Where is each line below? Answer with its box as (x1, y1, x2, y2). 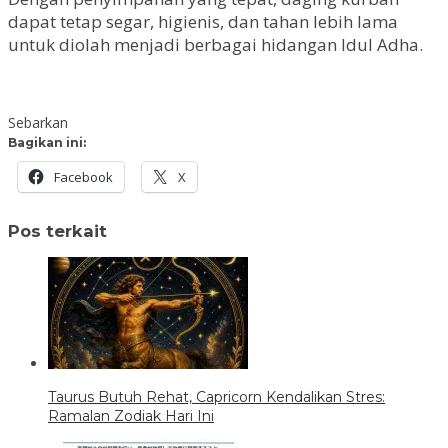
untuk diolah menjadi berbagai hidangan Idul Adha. (8, 33, 423, 57)
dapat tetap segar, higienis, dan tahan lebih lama (8, 10, 398, 34)
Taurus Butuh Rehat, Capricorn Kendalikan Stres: (48, 387, 385, 406)
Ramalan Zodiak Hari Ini (48, 406, 214, 425)
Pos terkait (8, 220, 107, 241)
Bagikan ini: (8, 135, 86, 151)
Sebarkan (8, 113, 68, 133)
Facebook (54, 168, 113, 187)
